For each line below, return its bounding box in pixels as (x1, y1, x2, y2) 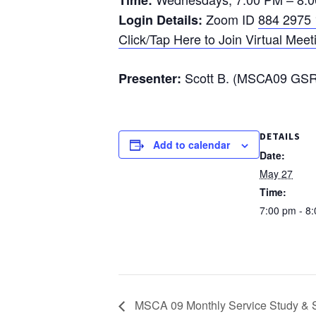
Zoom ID (202, 10, 258, 28)
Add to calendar (153, 138, 230, 152)
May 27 (260, 166, 293, 181)
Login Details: (119, 11, 202, 29)
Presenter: (119, 69, 181, 87)
